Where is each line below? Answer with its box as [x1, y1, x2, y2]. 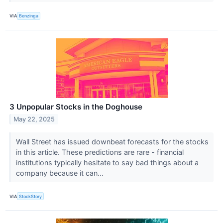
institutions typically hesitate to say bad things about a [15, 158, 199, 167]
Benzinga [19, 13, 39, 19]
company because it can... [15, 168, 106, 177]
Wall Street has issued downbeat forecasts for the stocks [15, 137, 209, 146]
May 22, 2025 [13, 115, 55, 123]
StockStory [19, 193, 42, 199]
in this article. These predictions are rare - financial [15, 147, 184, 156]
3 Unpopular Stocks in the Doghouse [9, 102, 142, 111]
